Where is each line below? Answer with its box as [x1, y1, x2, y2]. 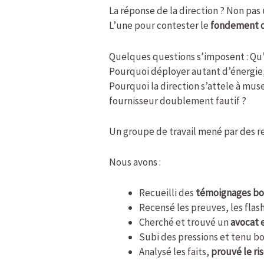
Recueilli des [139, 186, 196, 200]
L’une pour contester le [109, 19, 211, 32]
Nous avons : [109, 155, 161, 169]
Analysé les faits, [139, 245, 212, 259]
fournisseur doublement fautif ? [109, 94, 247, 107]
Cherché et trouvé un [139, 216, 231, 229]
